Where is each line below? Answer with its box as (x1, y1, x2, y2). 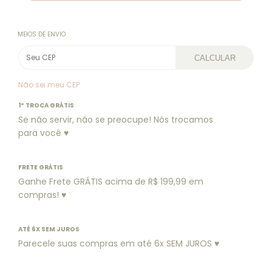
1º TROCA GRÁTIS (18, 101, 74, 110)
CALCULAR (194, 53, 236, 63)
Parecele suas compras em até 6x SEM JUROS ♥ (18, 237, 219, 250)
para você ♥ (18, 127, 69, 139)
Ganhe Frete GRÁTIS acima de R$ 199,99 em (18, 175, 203, 188)
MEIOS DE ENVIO (18, 30, 66, 39)
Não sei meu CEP (18, 80, 80, 90)
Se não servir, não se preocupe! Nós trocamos (18, 114, 213, 126)
